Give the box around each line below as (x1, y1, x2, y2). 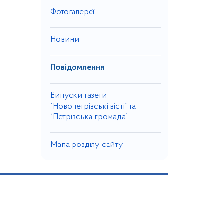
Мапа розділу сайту (50, 141, 123, 149)
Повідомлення (50, 63, 104, 72)
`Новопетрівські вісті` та (50, 102, 136, 111)
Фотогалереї (50, 8, 94, 17)
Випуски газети (50, 91, 107, 100)
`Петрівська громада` (50, 113, 128, 122)
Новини (50, 36, 79, 44)
